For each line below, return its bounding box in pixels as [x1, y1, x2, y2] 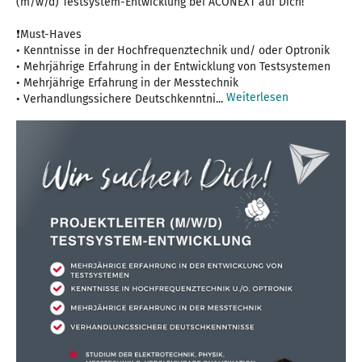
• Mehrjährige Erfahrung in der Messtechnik [16, 76, 238, 90]
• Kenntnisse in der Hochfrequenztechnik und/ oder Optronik [16, 44, 330, 58]
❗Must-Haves [16, 27, 82, 42]
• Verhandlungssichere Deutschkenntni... [16, 92, 226, 107]
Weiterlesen [226, 90, 288, 105]
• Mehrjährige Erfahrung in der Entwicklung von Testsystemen [16, 60, 330, 74]
